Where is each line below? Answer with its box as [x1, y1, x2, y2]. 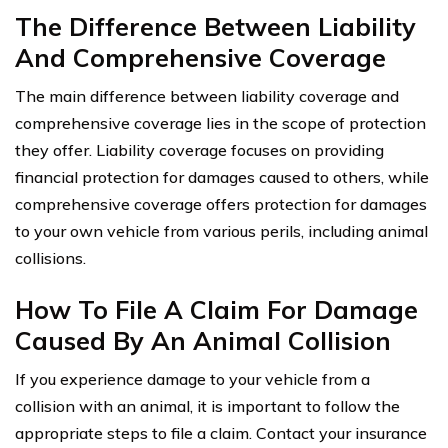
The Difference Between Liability [15, 11, 416, 43]
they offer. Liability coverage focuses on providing [15, 140, 384, 161]
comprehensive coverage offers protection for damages [15, 194, 427, 215]
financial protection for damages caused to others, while [15, 167, 429, 188]
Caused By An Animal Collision [15, 325, 391, 357]
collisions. [15, 248, 86, 269]
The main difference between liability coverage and [15, 86, 399, 107]
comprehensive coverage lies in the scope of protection [15, 113, 426, 134]
